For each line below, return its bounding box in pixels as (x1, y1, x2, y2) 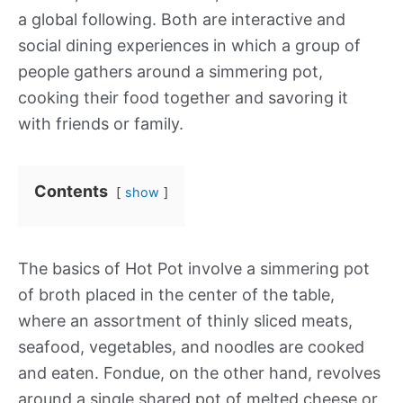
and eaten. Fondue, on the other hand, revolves (18, 363, 381, 382)
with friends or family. (18, 114, 184, 133)
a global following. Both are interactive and (18, 10, 345, 29)
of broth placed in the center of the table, (18, 285, 335, 304)
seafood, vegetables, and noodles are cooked (18, 337, 364, 356)
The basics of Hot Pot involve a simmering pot (18, 259, 370, 278)
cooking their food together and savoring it (18, 88, 348, 107)
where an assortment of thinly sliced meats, (18, 311, 353, 330)
